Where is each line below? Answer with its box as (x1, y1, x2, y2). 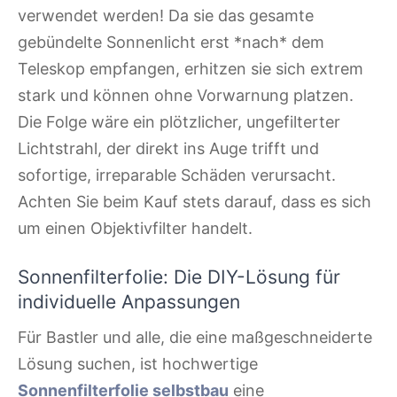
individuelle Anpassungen (18, 291, 240, 313)
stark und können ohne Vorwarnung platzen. (18, 86, 354, 105)
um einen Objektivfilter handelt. (18, 219, 253, 238)
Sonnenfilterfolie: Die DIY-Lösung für (18, 266, 340, 288)
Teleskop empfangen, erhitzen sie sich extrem (18, 59, 363, 79)
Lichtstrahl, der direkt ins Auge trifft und (18, 139, 319, 159)
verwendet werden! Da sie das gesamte (18, 6, 314, 26)
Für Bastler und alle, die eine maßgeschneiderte (18, 328, 372, 347)
